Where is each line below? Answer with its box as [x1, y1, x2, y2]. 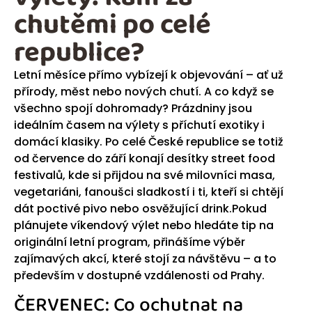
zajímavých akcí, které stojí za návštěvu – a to [14, 250, 276, 267]
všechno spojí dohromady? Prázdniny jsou [14, 100, 252, 116]
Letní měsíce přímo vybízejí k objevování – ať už [14, 66, 283, 83]
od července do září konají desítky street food [14, 150, 275, 166]
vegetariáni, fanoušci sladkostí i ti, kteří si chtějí [14, 183, 283, 200]
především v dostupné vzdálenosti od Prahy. [14, 267, 265, 283]
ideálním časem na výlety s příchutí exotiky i [14, 116, 265, 133]
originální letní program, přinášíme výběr [14, 233, 245, 250]
